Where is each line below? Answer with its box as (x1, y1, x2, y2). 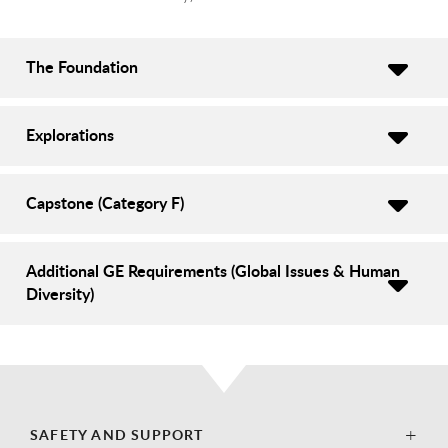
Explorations (26, 123, 114, 147)
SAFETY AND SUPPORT (30, 425, 204, 445)
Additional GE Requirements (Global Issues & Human (26, 259, 400, 283)
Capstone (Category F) (26, 191, 184, 215)
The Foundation (26, 55, 138, 79)
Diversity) (26, 282, 94, 306)
